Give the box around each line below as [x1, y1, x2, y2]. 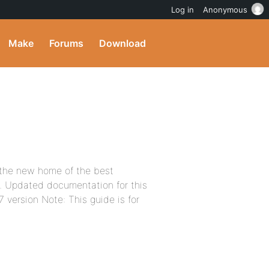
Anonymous [203, 5, 247, 14]
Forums [49, 37, 83, 49]
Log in [171, 5, 194, 14]
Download [99, 37, 146, 49]
